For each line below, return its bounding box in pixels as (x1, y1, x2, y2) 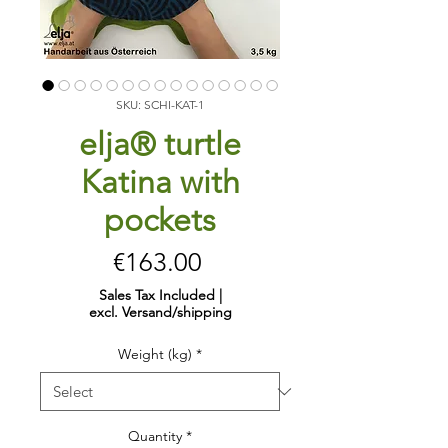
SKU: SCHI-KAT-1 (116, 97, 204, 113)
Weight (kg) (118, 345, 192, 364)
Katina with (80, 163, 240, 202)
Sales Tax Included (98, 286, 215, 305)
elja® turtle (79, 125, 241, 164)
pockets (104, 201, 216, 240)
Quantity (128, 427, 182, 446)
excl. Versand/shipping (88, 303, 232, 322)
